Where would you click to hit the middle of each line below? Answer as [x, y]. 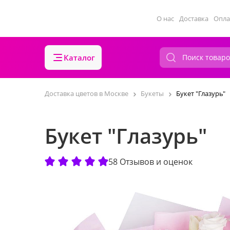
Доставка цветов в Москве [87, 93]
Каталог [79, 57]
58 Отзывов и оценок [150, 161]
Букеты [152, 93]
